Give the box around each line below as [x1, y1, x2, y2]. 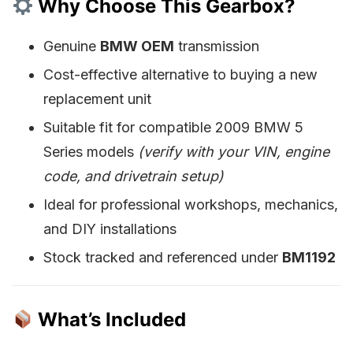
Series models [43, 143, 138, 161]
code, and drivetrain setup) [43, 168, 224, 185]
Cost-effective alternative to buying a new [43, 66, 318, 84]
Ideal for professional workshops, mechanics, [43, 196, 338, 214]
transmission [174, 38, 259, 55]
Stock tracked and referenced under [43, 249, 282, 266]
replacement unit [43, 91, 151, 108]
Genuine [43, 38, 100, 55]
